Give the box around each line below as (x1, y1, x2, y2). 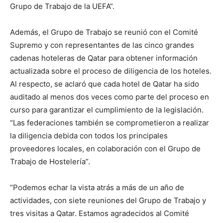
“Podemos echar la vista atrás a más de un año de (10, 183, 184, 193)
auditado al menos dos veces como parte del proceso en (10, 92, 209, 102)
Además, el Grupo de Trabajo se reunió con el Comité (10, 27, 198, 37)
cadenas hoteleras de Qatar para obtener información (10, 53, 198, 63)
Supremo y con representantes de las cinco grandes (10, 40, 194, 50)
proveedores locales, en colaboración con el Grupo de (10, 144, 201, 154)
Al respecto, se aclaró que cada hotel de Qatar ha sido (10, 79, 199, 89)
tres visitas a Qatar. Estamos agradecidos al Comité (10, 209, 189, 219)
